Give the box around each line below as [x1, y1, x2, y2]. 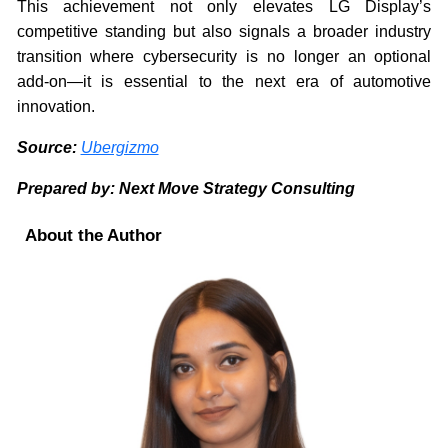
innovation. [16, 97, 95, 115]
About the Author [24, 225, 162, 245]
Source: [16, 138, 81, 156]
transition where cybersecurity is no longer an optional [16, 47, 432, 65]
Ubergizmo [80, 138, 159, 156]
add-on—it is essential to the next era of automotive [16, 72, 432, 90]
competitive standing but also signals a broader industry [16, 22, 432, 40]
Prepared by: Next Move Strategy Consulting [16, 179, 355, 197]
